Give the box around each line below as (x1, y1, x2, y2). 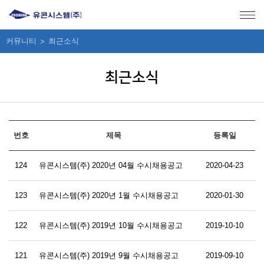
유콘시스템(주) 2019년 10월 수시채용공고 (39, 221, 183, 230)
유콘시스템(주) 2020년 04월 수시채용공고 (39, 161, 183, 170)
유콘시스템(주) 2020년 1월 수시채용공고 (39, 191, 179, 200)
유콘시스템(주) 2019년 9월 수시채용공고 (39, 251, 179, 260)
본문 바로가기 (52, 1, 104, 11)
